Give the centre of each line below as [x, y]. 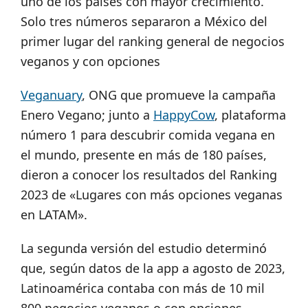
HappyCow [184, 115]
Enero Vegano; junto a [87, 115]
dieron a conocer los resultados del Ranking [149, 175]
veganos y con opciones [90, 62]
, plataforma [250, 115]
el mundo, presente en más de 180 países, [144, 155]
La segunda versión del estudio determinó [144, 249]
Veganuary [51, 95]
